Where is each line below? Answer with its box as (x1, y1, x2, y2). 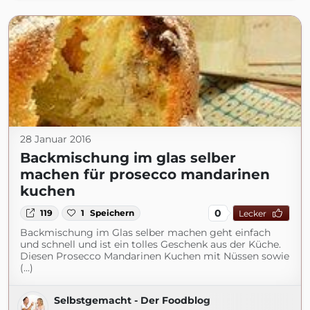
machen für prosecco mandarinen (20, 166, 270, 183)
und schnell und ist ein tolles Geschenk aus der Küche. (20, 238, 281, 250)
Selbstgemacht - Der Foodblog (54, 294, 210, 307)
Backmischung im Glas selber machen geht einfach (20, 226, 271, 239)
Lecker (238, 208, 266, 219)
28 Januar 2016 (20, 133, 91, 145)
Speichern (90, 208, 135, 218)
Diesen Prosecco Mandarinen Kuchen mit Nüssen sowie (20, 250, 289, 262)
